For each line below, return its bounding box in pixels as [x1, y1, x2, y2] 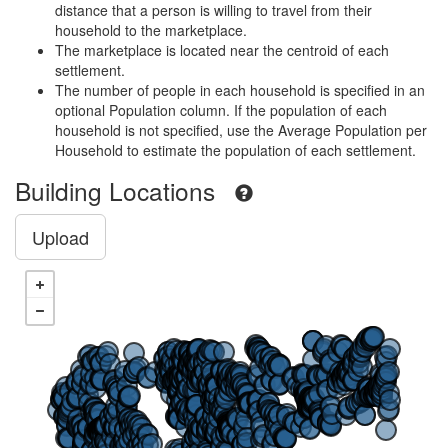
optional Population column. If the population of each [55, 100, 387, 120]
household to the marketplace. [55, 20, 247, 40]
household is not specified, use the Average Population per [55, 120, 427, 140]
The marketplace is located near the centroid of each [55, 40, 389, 60]
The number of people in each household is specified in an [55, 80, 425, 100]
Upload [32, 224, 89, 250]
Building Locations [15, 173, 215, 208]
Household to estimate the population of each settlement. [55, 140, 416, 160]
